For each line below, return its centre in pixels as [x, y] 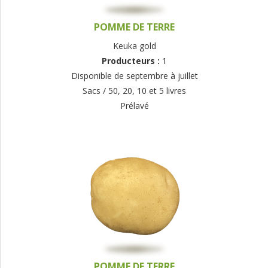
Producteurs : [132, 61]
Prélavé [134, 106]
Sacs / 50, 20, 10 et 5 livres [134, 91]
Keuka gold [134, 46]
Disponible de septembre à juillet [134, 76]
